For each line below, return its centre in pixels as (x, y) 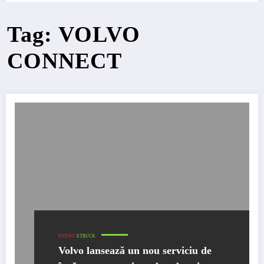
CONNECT (65, 61)
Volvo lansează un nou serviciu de (135, 250)
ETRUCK (86, 236)
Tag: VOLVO (74, 34)
